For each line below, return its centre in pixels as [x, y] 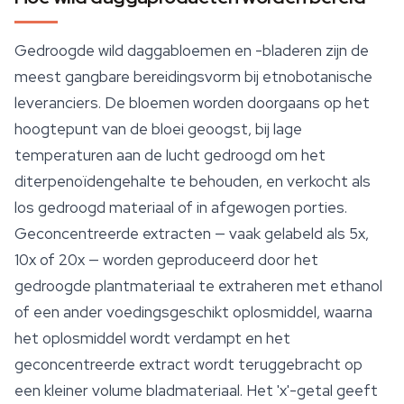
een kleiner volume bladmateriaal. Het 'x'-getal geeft [196, 391]
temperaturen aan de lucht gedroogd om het [170, 156]
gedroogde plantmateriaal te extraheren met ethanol [198, 286]
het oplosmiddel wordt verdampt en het [152, 339]
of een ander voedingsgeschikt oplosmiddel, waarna [193, 312]
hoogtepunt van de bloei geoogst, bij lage [158, 129]
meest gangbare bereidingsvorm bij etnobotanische [193, 77]
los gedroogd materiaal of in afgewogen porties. [181, 208]
